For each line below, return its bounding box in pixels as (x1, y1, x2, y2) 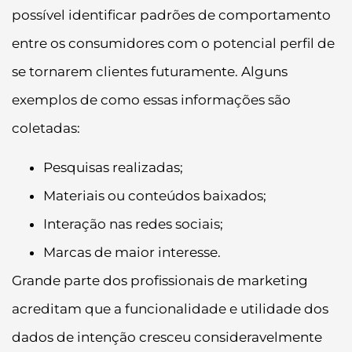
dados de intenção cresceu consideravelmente (12, 328, 322, 345)
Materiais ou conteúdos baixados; (43, 187, 266, 203)
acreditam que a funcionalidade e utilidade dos (12, 300, 328, 317)
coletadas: (12, 119, 80, 136)
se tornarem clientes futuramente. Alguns (12, 63, 288, 79)
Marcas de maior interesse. (43, 244, 221, 260)
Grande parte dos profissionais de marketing (12, 272, 308, 288)
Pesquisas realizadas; (43, 159, 183, 175)
